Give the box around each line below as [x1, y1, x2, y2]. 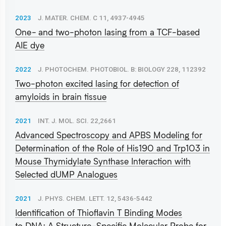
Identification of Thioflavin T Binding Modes [15, 207, 182, 218]
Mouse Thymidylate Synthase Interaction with [15, 155, 191, 166]
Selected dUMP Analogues [15, 168, 118, 180]
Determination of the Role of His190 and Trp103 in [15, 142, 210, 153]
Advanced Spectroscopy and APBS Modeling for [15, 129, 202, 140]
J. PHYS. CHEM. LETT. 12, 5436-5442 [38, 194, 152, 202]
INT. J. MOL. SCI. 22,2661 [38, 117, 116, 125]
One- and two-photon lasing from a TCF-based [15, 26, 200, 37]
